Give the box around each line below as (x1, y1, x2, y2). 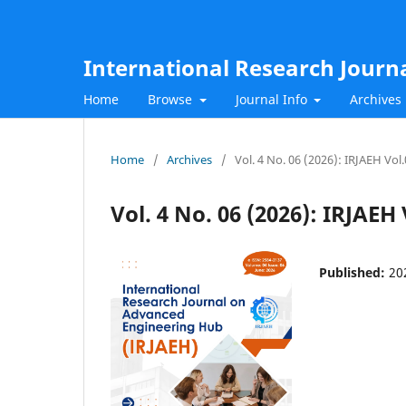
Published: (319, 263, 389, 281)
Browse (148, 90, 196, 108)
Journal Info (235, 90, 311, 108)
